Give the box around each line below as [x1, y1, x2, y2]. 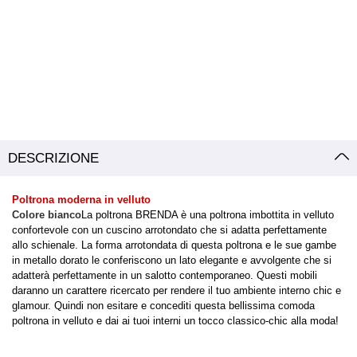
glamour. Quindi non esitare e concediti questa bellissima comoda [12, 299, 315, 312]
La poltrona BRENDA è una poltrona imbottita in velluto [81, 208, 334, 221]
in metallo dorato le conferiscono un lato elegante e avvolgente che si [12, 253, 331, 266]
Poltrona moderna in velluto [12, 193, 151, 206]
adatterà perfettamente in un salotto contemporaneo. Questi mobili [12, 269, 317, 281]
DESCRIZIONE [8, 150, 99, 166]
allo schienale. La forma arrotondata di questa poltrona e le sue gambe [12, 238, 336, 251]
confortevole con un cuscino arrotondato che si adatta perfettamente [12, 223, 327, 236]
